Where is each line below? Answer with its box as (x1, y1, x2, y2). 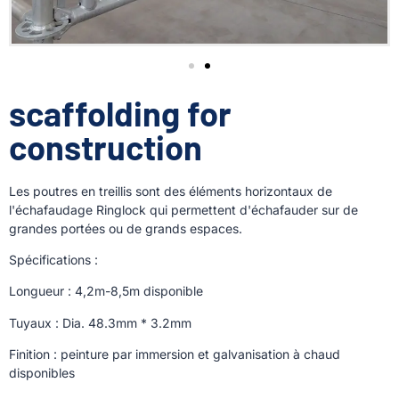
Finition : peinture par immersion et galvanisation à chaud (9, 346, 340, 362)
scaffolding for (9, 92, 232, 134)
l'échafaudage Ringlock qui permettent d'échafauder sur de (9, 201, 358, 217)
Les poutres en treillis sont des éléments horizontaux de (9, 183, 332, 199)
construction (9, 126, 202, 167)
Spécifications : (9, 251, 98, 267)
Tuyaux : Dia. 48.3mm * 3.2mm (9, 314, 191, 330)
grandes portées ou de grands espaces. (9, 220, 242, 236)
